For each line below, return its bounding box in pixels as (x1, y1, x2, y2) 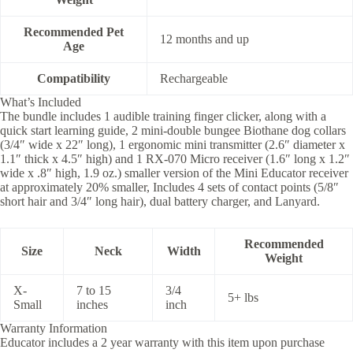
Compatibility (37, 71, 110, 85)
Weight (265, 251, 303, 265)
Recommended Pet (24, 24, 124, 39)
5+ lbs (228, 290, 258, 304)
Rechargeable (160, 71, 228, 85)
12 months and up (160, 32, 249, 46)
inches (76, 297, 108, 311)
